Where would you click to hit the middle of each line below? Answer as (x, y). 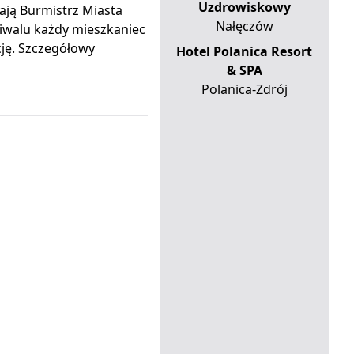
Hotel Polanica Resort (245, 52)
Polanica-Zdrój (244, 90)
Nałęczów (244, 26)
